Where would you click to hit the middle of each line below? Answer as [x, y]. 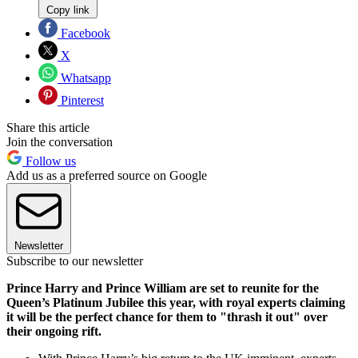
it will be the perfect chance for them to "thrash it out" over [167, 317]
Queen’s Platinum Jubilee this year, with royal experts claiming [176, 303]
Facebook [84, 34]
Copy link [68, 10]
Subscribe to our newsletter [75, 261]
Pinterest [81, 101]
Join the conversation [60, 142]
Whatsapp [84, 78]
